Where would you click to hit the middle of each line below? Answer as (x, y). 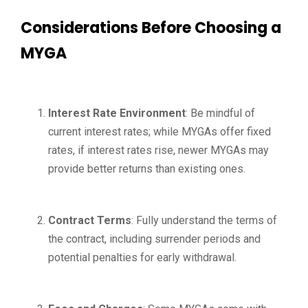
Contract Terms (90, 220)
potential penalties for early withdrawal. (142, 257)
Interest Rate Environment (117, 113)
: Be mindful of (220, 113)
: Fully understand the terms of (204, 220)
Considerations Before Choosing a (151, 28)
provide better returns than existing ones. (147, 169)
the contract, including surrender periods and (154, 239)
